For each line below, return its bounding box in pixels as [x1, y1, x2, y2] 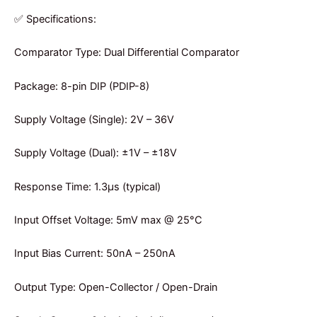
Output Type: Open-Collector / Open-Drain [14, 280, 218, 294]
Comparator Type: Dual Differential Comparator [14, 46, 239, 59]
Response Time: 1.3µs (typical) [14, 180, 161, 193]
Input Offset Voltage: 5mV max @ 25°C [14, 213, 202, 226]
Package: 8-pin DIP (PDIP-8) [14, 79, 149, 93]
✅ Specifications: [14, 12, 96, 25]
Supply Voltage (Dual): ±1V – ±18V [14, 146, 177, 160]
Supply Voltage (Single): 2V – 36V [14, 113, 174, 126]
